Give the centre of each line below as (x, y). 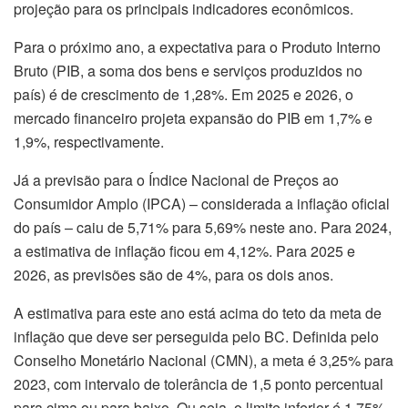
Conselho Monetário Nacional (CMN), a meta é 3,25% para (204, 361)
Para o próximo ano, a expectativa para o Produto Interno (197, 47)
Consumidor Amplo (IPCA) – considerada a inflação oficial (202, 204)
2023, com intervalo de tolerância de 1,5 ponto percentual (199, 384)
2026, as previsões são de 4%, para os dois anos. (173, 275)
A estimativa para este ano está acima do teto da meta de (198, 313)
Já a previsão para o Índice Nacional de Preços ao (176, 180)
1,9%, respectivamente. (89, 142)
